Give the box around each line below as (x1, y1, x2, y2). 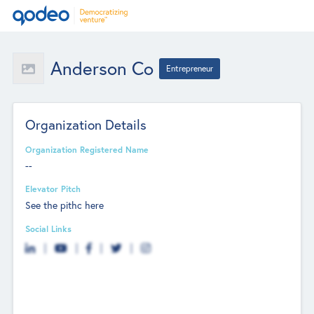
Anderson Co (50, 56, 153, 80)
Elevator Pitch (25, 183, 81, 195)
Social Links (25, 222, 72, 234)
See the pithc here (25, 198, 104, 212)
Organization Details (25, 115, 147, 133)
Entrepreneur (166, 62, 214, 74)
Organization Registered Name (25, 143, 149, 155)
